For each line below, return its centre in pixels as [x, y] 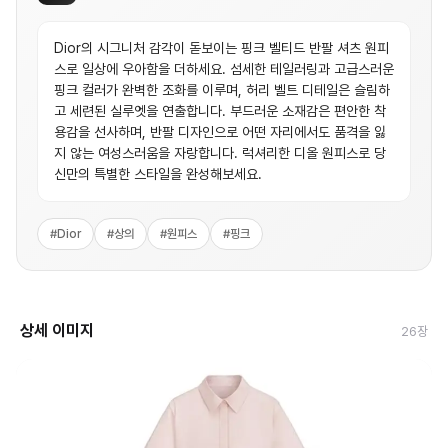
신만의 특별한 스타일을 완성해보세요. [158, 174]
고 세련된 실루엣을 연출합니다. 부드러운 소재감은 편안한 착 [220, 111]
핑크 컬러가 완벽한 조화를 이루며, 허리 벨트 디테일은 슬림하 [222, 90]
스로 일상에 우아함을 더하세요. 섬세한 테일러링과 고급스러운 [224, 69]
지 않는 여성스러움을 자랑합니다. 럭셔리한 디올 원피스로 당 [220, 153]
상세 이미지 [57, 330]
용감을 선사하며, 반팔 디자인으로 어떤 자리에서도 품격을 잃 [220, 132]
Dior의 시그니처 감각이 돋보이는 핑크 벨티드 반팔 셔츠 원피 [221, 48]
